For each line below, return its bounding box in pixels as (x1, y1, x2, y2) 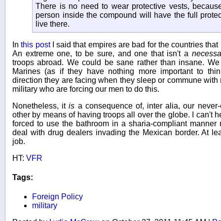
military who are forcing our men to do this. (12, 84, 159, 93)
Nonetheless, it (12, 101, 69, 110)
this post (21, 40, 50, 49)
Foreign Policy (32, 192, 83, 201)
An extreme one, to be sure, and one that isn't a (12, 49, 192, 58)
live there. (36, 20, 70, 29)
